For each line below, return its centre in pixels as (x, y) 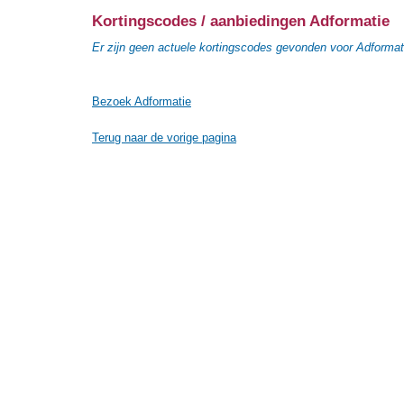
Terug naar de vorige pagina (164, 138)
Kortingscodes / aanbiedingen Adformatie (241, 21)
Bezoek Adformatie (142, 101)
